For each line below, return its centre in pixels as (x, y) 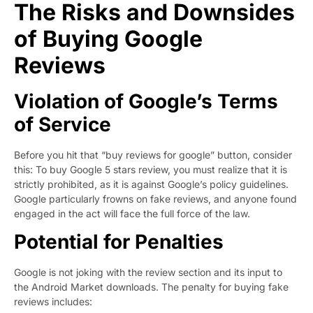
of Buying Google (108, 38)
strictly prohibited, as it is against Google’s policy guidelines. (151, 184)
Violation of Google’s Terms (146, 101)
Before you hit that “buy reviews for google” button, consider (153, 154)
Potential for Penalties (119, 242)
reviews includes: (53, 302)
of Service (63, 124)
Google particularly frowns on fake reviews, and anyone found (155, 198)
